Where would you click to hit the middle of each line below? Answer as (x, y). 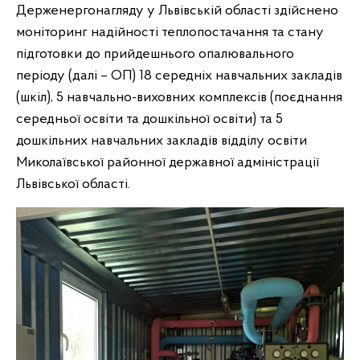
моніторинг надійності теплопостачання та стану (170, 32)
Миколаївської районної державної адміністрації (168, 162)
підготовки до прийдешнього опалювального (155, 54)
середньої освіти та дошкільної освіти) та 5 (149, 119)
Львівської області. (73, 184)
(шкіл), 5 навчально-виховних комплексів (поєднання (179, 97)
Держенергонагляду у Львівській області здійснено (177, 10)
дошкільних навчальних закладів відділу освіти (162, 141)
